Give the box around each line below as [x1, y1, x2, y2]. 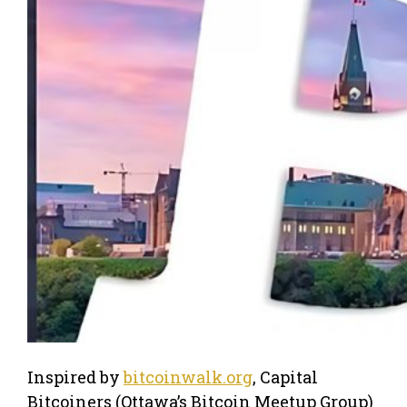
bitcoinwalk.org [124, 365, 253, 388]
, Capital [253, 365, 318, 388]
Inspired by [27, 365, 124, 388]
